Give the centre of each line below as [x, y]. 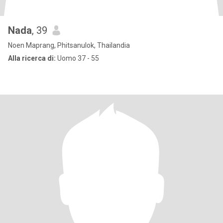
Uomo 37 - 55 [77, 58]
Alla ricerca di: [32, 58]
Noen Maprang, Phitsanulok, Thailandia [69, 45]
